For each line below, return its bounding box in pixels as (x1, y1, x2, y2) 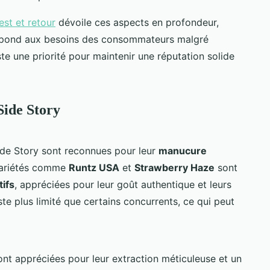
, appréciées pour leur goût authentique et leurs (14, 178, 231, 190)
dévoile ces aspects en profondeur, (55, 16, 219, 28)
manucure (159, 144, 207, 157)
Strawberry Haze (134, 161, 215, 174)
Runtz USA (69, 161, 119, 174)
